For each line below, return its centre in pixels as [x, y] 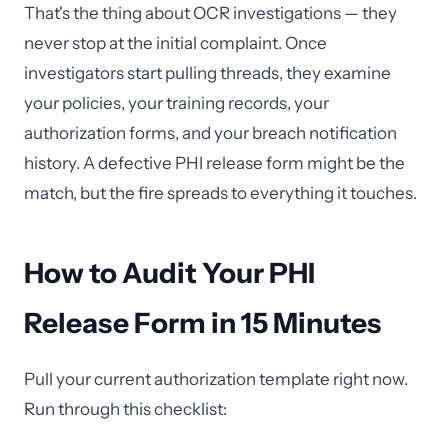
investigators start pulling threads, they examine [207, 73]
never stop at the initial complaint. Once [175, 43]
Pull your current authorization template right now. [216, 379]
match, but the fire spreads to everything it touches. [220, 193]
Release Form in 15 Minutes [202, 323]
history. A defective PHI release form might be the [214, 163]
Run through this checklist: [125, 409]
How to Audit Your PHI [169, 273]
